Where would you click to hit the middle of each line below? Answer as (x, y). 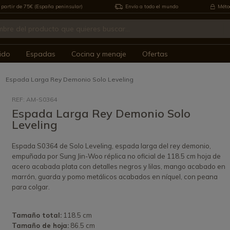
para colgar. (31, 187)
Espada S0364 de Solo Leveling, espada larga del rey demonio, (111, 146)
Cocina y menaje (99, 54)
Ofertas (155, 54)
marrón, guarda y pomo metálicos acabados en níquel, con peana (114, 177)
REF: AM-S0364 (34, 99)
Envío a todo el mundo (151, 6)
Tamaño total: (36, 215)
